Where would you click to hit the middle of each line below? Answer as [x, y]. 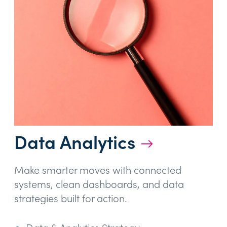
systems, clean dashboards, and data [99, 184]
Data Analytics [75, 142]
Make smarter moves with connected [98, 170]
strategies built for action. [71, 199]
